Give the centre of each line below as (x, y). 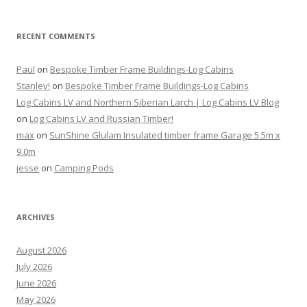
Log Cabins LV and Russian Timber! (101, 118)
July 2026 (34, 266)
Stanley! (33, 85)
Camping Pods (84, 168)
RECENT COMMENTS (56, 36)
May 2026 (36, 299)
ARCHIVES (36, 217)
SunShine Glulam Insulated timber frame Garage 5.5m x (165, 135)
